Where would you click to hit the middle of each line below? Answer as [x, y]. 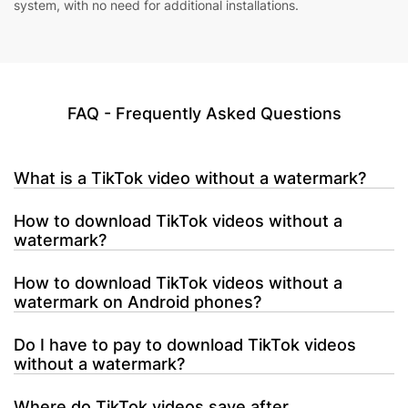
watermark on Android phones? [138, 302]
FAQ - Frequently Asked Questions [204, 113]
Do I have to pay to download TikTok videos [185, 345]
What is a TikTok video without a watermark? [190, 178]
